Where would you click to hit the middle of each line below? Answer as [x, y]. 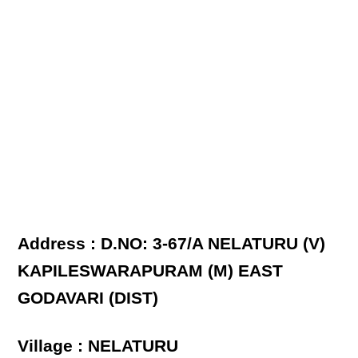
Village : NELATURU [98, 346]
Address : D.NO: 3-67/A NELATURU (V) [172, 244]
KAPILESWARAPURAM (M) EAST [151, 271]
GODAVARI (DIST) [88, 298]
